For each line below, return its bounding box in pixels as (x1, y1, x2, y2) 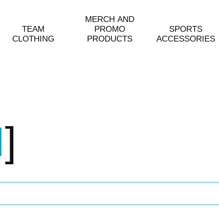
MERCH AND (85, 15, 134, 24)
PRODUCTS (87, 34, 132, 44)
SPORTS (169, 24, 202, 34)
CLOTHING (12, 34, 54, 44)
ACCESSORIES (156, 34, 215, 44)
